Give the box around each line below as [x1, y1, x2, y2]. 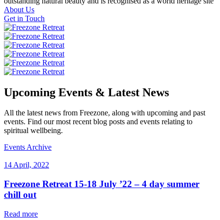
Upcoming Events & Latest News [4, 85, 169, 99]
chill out [4, 190, 36, 200]
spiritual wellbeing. [4, 126, 63, 135]
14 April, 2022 [4, 161, 49, 169]
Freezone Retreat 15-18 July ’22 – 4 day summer [4, 179, 199, 190]
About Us [4, 5, 34, 14]
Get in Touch [4, 14, 45, 23]
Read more [4, 209, 38, 218]
